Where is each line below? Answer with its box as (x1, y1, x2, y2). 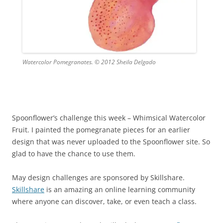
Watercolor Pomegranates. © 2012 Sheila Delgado (22, 58, 156, 67)
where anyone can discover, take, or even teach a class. (12, 197, 197, 207)
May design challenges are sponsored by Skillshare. (12, 173, 187, 183)
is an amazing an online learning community (44, 185, 195, 195)
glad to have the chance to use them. (12, 149, 135, 159)
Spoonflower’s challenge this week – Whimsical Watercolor (12, 113, 206, 123)
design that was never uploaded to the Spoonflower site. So (12, 137, 210, 147)
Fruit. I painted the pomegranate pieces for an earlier (12, 125, 190, 135)
